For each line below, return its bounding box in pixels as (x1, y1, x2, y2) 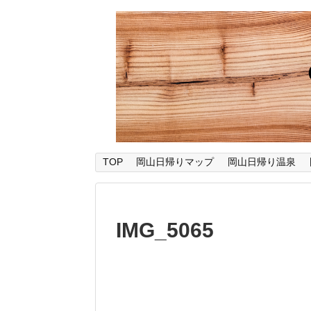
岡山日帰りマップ (136, 155, 215, 167)
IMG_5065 (116, 219, 214, 242)
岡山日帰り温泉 (227, 155, 296, 167)
